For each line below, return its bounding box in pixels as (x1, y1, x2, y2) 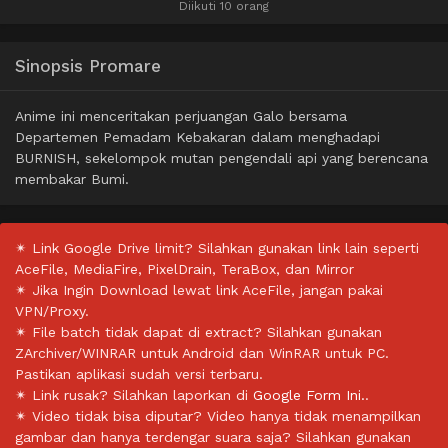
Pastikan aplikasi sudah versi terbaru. (15, 365, 263, 382)
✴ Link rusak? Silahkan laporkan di (15, 386, 253, 403)
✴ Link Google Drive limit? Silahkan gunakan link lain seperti (15, 239, 419, 256)
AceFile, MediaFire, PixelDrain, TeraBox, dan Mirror (15, 260, 354, 277)
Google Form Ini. (253, 386, 365, 403)
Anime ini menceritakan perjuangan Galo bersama (15, 107, 347, 124)
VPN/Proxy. (15, 302, 89, 319)
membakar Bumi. (15, 170, 129, 187)
